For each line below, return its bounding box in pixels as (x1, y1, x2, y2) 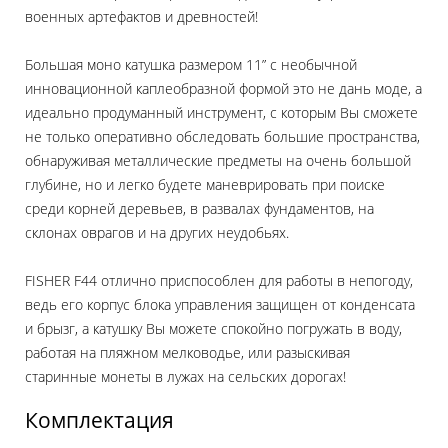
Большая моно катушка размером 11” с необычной (25, 55, 357, 75)
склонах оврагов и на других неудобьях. (25, 223, 289, 243)
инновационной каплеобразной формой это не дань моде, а (25, 79, 422, 99)
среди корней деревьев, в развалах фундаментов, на (25, 199, 374, 219)
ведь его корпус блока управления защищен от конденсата (25, 295, 415, 315)
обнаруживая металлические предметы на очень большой (25, 151, 411, 171)
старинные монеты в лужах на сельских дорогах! (25, 367, 346, 387)
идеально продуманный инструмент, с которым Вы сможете (25, 103, 418, 123)
